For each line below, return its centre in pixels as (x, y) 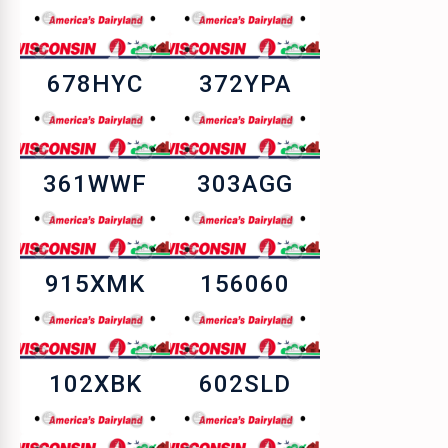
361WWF (95, 184)
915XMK (95, 284)
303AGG (245, 184)
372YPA (245, 84)
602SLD (245, 384)
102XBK (95, 384)
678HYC (95, 84)
